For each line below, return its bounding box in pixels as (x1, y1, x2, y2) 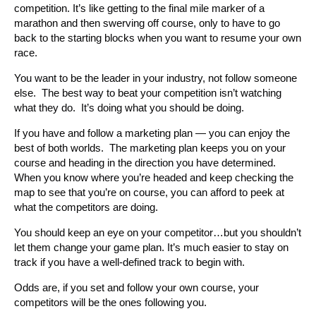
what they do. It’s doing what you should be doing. (14, 101, 244, 114)
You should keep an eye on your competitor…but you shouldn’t (14, 226, 301, 238)
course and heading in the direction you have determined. (14, 156, 279, 169)
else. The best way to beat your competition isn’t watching (14, 86, 281, 99)
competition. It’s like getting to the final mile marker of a (14, 1, 265, 14)
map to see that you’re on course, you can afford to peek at (14, 186, 284, 198)
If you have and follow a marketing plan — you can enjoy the (14, 126, 290, 139)
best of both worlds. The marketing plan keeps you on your (14, 141, 286, 154)
